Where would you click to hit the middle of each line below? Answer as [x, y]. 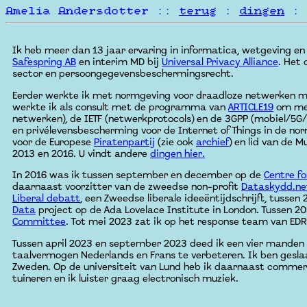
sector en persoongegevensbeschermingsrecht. [123, 74]
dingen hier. [177, 154]
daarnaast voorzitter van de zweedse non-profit [127, 187]
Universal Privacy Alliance [220, 63]
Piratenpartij [124, 142]
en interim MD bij [119, 63]
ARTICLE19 [251, 107]
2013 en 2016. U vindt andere [81, 154]
